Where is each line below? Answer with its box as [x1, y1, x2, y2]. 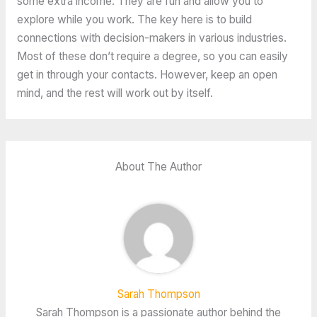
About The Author [115, 159, 202, 173]
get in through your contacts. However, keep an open [16, 68, 277, 82]
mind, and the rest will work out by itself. [16, 86, 213, 100]
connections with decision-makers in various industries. [16, 31, 287, 45]
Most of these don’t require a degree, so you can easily [16, 50, 288, 64]
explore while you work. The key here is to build [16, 13, 252, 27]
